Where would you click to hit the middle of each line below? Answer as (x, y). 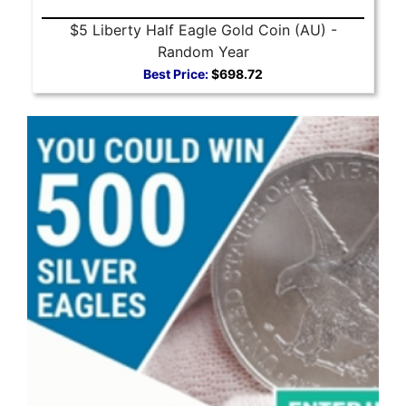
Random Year (203, 51)
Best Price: (176, 73)
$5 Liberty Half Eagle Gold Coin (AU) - (203, 29)
